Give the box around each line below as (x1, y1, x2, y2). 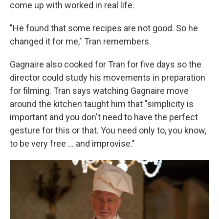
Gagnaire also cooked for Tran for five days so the (10, 59, 201, 70)
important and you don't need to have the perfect (10, 112, 198, 123)
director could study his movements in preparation (10, 72, 205, 83)
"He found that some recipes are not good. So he (10, 23, 198, 34)
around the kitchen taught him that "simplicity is (10, 99, 194, 109)
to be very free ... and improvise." (10, 138, 135, 149)
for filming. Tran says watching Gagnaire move (10, 86, 189, 96)
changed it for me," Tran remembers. (10, 36, 151, 47)
